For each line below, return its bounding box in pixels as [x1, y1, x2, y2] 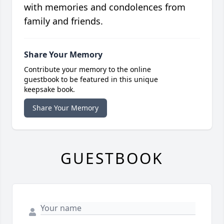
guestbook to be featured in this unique [24, 74, 158, 84]
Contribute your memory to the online [24, 64, 151, 74]
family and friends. [24, 15, 103, 27]
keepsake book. [24, 84, 75, 94]
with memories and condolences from [24, 1, 185, 13]
